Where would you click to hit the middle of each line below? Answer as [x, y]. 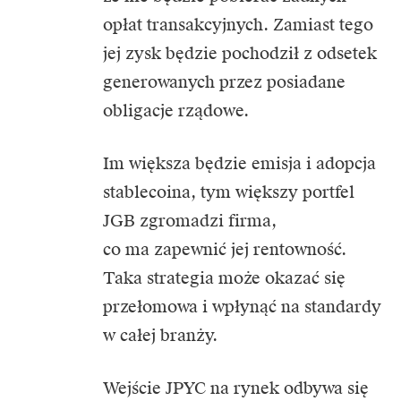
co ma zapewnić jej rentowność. [225, 249]
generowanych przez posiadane [224, 81]
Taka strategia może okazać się [224, 277]
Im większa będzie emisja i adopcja [239, 163]
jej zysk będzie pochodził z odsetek [240, 53]
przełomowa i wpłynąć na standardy [242, 306]
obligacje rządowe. [176, 110]
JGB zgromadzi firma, [190, 220]
